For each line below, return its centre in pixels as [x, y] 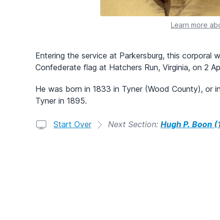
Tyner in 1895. [61, 100]
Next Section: [134, 124]
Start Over [72, 124]
